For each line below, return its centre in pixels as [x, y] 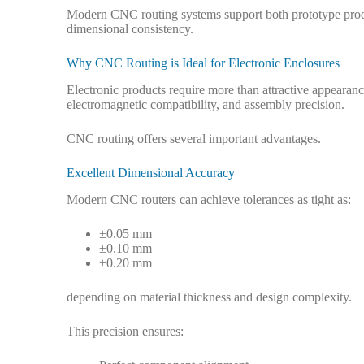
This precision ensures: [125, 331]
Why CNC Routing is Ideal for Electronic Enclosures [203, 63]
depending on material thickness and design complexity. [209, 297]
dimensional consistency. [130, 29]
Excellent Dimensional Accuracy [151, 172]
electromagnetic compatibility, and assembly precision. [206, 104]
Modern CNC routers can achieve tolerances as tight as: [209, 199]
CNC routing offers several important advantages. [194, 138]
